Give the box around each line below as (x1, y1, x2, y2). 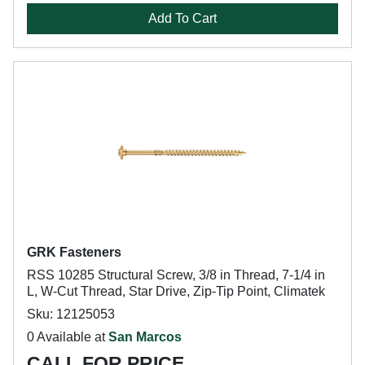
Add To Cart (148, 11, 217, 25)
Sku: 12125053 (27, 307, 115, 321)
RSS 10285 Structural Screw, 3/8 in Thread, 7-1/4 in (27, 268, 325, 282)
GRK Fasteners (27, 245, 121, 259)
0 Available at (27, 330, 108, 344)
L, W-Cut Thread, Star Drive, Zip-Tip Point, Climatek (27, 284, 325, 298)
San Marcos (108, 330, 182, 344)
